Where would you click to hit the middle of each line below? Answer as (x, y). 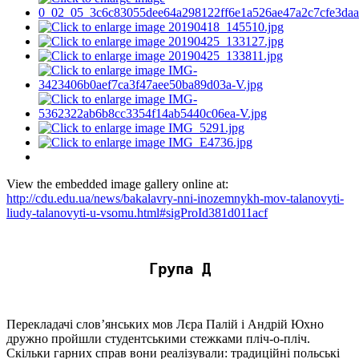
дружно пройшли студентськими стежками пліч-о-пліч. (158, 338)
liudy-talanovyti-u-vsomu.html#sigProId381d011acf (137, 212)
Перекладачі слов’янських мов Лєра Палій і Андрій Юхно (165, 324)
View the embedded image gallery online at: (117, 184)
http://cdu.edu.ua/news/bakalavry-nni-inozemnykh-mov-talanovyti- (175, 198)
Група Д (179, 268)
